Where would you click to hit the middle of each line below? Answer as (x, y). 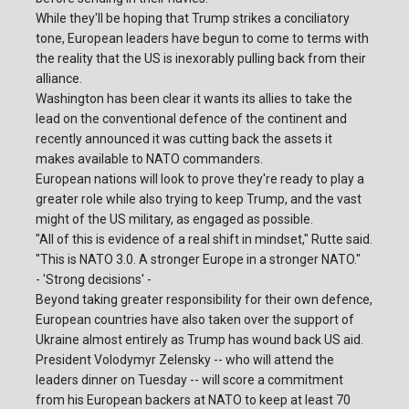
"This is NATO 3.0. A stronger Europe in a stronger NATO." (198, 260)
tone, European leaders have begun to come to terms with (202, 39)
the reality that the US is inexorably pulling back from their (201, 59)
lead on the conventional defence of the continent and (191, 119)
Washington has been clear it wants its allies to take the (194, 99)
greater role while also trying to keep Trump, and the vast (199, 199)
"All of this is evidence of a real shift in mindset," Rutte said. (204, 240)
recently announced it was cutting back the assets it (184, 139)
